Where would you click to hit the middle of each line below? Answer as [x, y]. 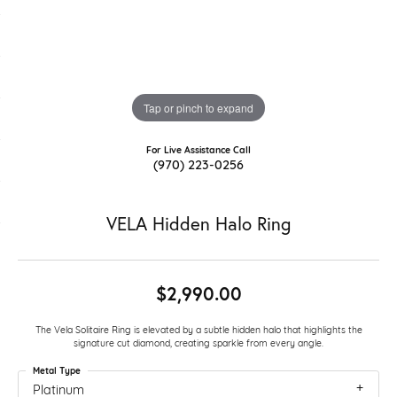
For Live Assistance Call [198, 149]
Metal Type [57, 370]
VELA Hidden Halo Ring [198, 224]
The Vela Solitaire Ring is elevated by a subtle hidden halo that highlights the [198, 329]
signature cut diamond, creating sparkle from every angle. [198, 342]
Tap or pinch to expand [198, 107]
